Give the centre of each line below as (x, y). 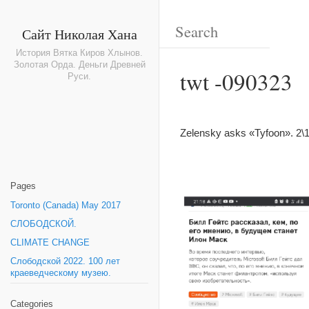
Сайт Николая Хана (79, 34)
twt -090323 (236, 81)
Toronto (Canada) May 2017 (66, 206)
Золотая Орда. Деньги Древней (79, 65)
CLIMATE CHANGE (50, 243)
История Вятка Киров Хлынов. (79, 53)
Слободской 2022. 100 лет (65, 261)
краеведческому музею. (61, 273)
